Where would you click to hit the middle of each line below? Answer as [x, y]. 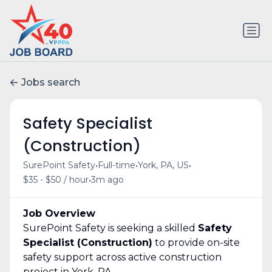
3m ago [107, 180]
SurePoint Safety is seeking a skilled [110, 228]
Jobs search [51, 83]
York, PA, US [163, 165]
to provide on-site [196, 242]
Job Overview [59, 213]
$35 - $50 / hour [56, 180]
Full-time [116, 165]
